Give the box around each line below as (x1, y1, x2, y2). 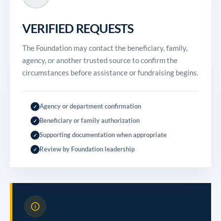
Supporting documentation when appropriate (39, 131, 167, 139)
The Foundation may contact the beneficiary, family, (22, 43, 187, 52)
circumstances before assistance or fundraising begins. (22, 68, 198, 77)
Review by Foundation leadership (39, 145, 135, 153)
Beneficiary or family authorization (39, 116, 140, 124)
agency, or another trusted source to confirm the (22, 56, 178, 65)
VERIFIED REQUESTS (22, 21, 134, 36)
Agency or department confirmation (39, 102, 141, 110)
